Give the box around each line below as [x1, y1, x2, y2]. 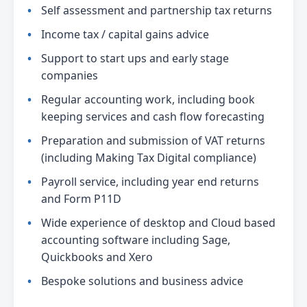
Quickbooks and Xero [41, 249, 153, 265]
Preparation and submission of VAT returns [41, 132, 265, 148]
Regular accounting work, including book [41, 91, 255, 107]
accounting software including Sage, [41, 232, 230, 247]
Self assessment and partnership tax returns [41, 2, 272, 18]
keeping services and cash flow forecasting [41, 108, 265, 124]
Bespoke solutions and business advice [41, 273, 243, 288]
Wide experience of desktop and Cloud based [41, 214, 275, 230]
